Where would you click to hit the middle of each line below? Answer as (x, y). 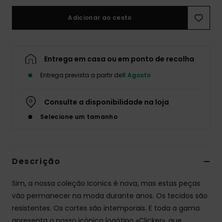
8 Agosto (136, 75)
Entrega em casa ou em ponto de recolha (119, 59)
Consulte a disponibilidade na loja (107, 102)
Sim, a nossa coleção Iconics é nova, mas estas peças (106, 184)
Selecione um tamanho (79, 117)
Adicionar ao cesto (100, 18)
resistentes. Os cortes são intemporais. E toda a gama (106, 208)
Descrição (36, 162)
